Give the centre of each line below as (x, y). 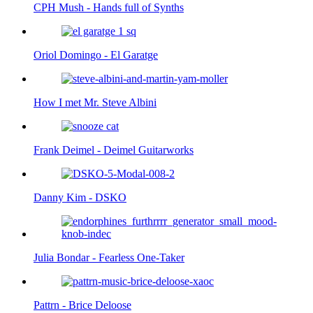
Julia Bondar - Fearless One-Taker (109, 258)
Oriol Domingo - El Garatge (96, 55)
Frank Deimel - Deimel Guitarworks (114, 150)
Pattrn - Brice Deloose (82, 305)
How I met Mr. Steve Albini (95, 103)
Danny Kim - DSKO (80, 198)
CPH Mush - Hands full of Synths (109, 8)
